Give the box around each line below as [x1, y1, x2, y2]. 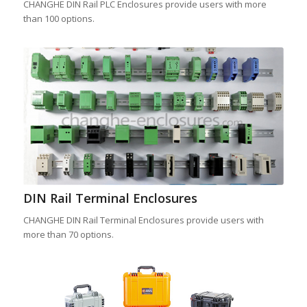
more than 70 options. [23, 228, 114, 241]
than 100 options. [23, 12, 95, 25]
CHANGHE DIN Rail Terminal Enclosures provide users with [23, 213, 264, 226]
